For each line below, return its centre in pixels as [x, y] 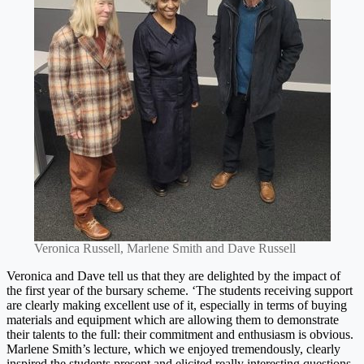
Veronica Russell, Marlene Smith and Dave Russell [165, 249]
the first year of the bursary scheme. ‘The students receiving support [180, 291]
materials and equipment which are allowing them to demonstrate [173, 320]
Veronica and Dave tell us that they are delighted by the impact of [173, 276]
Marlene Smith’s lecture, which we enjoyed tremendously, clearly [173, 349]
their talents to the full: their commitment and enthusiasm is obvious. [180, 335]
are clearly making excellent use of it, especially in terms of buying [177, 305]
